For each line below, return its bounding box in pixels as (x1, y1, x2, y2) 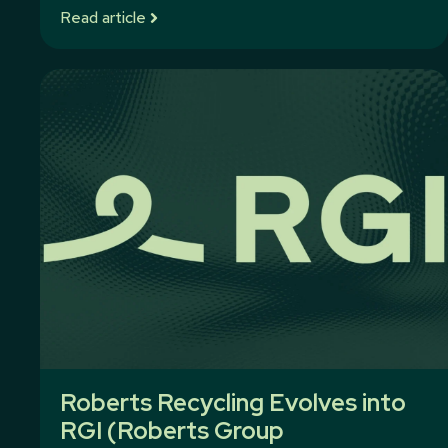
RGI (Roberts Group (60, 415, 284, 446)
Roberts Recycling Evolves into (60, 387, 406, 418)
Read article (60, 7, 146, 28)
